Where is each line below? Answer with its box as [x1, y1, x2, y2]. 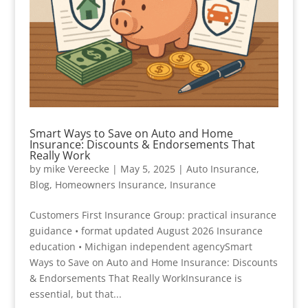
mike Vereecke [43, 162, 109, 176]
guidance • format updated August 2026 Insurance [29, 224, 263, 238]
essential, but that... [29, 287, 122, 301]
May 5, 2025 [120, 162, 175, 176]
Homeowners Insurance [54, 178, 164, 192]
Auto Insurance [186, 162, 256, 176]
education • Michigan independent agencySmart [29, 240, 252, 254]
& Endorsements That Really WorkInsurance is [29, 272, 242, 285]
